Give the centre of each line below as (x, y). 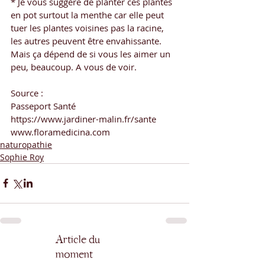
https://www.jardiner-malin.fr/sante (83, 119)
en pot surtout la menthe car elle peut (88, 14)
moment (74, 254)
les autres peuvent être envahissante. (87, 41)
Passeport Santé (43, 106)
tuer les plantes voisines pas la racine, (88, 28)
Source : (27, 93)
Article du (78, 239)
